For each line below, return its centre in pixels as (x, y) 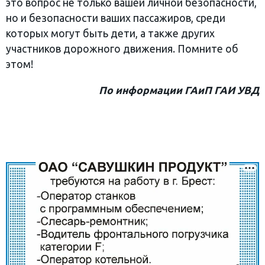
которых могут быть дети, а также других (110, 34)
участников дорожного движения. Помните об (122, 49)
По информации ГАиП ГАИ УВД (179, 91)
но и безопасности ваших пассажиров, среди (116, 18)
